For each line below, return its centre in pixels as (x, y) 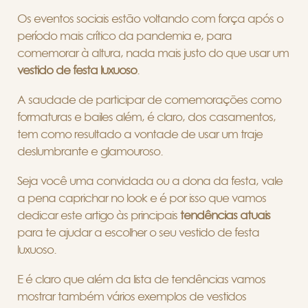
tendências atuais (224, 215)
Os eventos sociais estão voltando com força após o (150, 19)
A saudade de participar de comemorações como (149, 100)
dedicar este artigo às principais (97, 215)
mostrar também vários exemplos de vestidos (132, 296)
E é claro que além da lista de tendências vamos (141, 279)
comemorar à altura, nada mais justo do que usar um (153, 53)
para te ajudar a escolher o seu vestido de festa (138, 232)
